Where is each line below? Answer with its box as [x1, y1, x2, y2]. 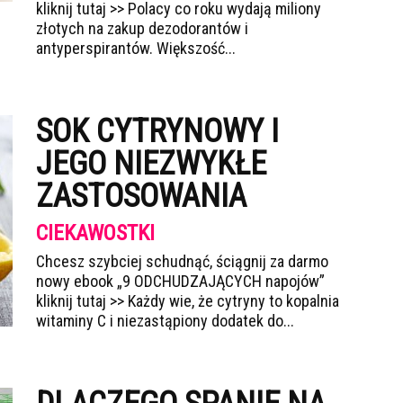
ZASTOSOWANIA [36, 177, 246, 215]
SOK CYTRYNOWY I [36, 112, 279, 150]
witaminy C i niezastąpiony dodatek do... [36, 311, 294, 330]
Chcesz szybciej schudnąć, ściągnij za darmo [36, 252, 328, 271]
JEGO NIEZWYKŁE [36, 145, 266, 183]
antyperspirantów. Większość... [36, 39, 236, 58]
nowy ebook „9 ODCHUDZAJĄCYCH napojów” [36, 272, 325, 291]
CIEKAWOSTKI [36, 220, 155, 246]
